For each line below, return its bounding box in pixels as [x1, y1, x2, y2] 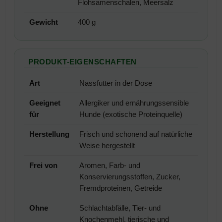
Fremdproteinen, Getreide [79, 183, 162, 192]
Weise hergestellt [79, 141, 135, 150]
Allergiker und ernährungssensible [79, 98, 189, 107]
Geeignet [29, 98, 60, 107]
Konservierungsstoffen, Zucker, [79, 172, 180, 181]
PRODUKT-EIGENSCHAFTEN [28, 57, 137, 66]
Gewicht [29, 17, 58, 26]
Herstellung [29, 129, 69, 138]
